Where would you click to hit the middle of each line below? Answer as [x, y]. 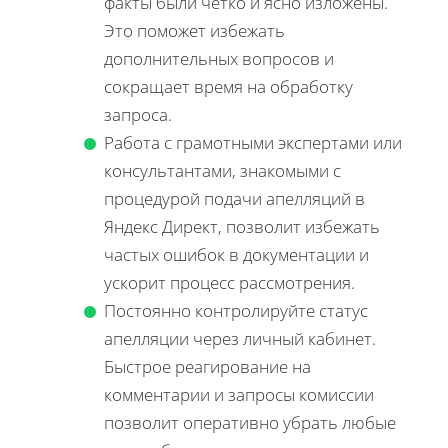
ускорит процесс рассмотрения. [229, 283]
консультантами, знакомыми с [222, 171]
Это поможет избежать [194, 31]
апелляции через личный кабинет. [240, 339]
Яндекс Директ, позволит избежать [242, 227]
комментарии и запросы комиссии [239, 395]
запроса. [138, 115]
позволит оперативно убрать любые [250, 423]
